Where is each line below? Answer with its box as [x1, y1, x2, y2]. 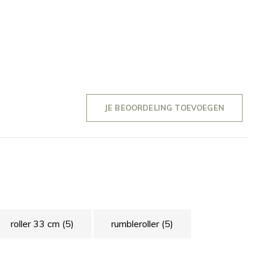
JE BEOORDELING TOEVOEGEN [104, 103, 224, 112]
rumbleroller [111, 218, 161, 230]
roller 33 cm [11, 218, 62, 230]
